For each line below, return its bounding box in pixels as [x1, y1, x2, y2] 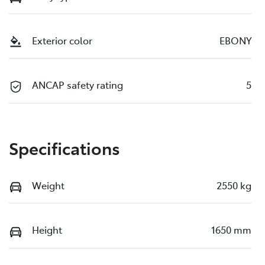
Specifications [9, 135, 120, 159]
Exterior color [32, 34, 92, 47]
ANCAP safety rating [32, 78, 123, 92]
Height [32, 223, 62, 237]
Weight [32, 178, 64, 192]
